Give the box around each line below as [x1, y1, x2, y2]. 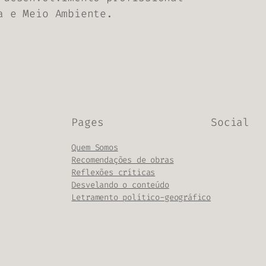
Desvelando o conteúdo [71, 179, 169, 191]
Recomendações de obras [71, 154, 174, 166]
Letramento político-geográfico [71, 191, 211, 203]
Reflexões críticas [71, 166, 156, 178]
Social [211, 115, 249, 129]
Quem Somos [71, 141, 118, 153]
